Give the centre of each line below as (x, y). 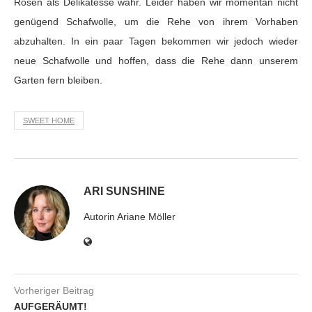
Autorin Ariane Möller (130, 216)
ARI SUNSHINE (124, 191)
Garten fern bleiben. (58, 80)
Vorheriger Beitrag (54, 290)
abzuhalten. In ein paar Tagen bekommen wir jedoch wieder (156, 41)
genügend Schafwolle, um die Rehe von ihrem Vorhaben (156, 21)
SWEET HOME (49, 120)
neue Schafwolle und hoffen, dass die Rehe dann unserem (156, 60)
